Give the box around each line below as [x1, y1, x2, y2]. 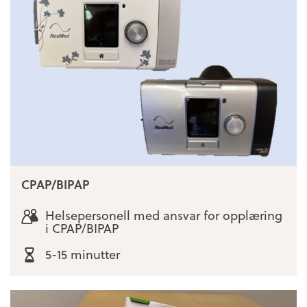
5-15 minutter [45, 245, 120, 264]
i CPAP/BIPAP [45, 218, 119, 237]
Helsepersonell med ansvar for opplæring [45, 205, 282, 224]
